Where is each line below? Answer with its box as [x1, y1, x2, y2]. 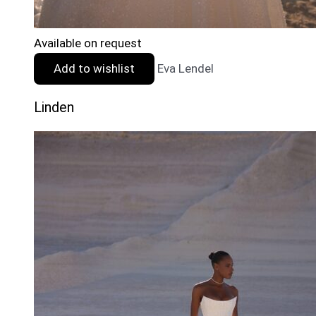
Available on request [34, 35, 142, 50]
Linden [34, 99, 74, 116]
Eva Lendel [157, 61, 214, 75]
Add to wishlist [54, 61, 135, 75]
